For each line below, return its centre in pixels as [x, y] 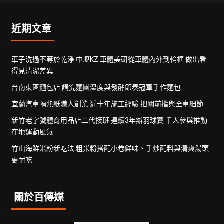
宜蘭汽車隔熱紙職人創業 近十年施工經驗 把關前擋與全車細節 [107, 104]
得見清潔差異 [32, 71]
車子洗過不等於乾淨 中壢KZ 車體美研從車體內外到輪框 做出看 [109, 60]
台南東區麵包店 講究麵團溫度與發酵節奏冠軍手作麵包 [96, 88]
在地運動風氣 [32, 132]
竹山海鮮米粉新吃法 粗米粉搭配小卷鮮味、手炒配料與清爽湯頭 [110, 149]
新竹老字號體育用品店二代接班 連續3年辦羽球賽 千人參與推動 [109, 121]
